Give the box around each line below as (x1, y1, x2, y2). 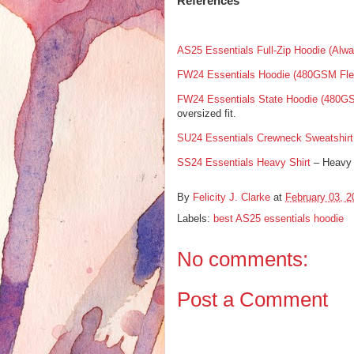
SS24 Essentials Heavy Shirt (177, 156, 311, 169)
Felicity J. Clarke (193, 191, 270, 204)
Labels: (177, 213, 213, 225)
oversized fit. (177, 107, 236, 120)
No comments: (177, 247, 308, 272)
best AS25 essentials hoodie (213, 213, 344, 225)
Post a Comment (177, 287, 328, 311)
